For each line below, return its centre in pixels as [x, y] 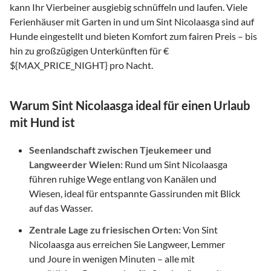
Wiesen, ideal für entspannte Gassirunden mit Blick [135, 193]
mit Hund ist [42, 122]
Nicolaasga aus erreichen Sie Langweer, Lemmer [127, 244]
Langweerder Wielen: [76, 164]
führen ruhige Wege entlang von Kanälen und [123, 178]
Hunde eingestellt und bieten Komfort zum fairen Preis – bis [133, 36]
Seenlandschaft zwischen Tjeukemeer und [120, 149]
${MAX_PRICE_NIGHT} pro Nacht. [81, 65]
